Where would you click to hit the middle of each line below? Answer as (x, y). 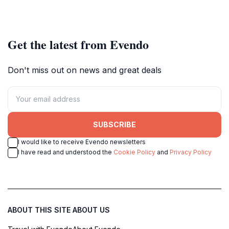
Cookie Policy (134, 152)
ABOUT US (91, 210)
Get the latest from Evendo (78, 44)
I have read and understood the (66, 152)
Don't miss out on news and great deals (85, 70)
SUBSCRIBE (114, 125)
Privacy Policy (191, 152)
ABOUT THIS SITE (39, 210)
